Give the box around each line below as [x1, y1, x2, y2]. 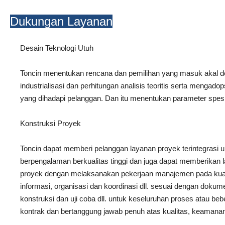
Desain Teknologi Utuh [20, 43, 93, 52]
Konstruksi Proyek [20, 119, 81, 128]
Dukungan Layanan [10, 14, 113, 28]
